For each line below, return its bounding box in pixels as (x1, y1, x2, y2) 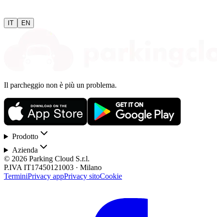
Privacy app (28, 172, 64, 181)
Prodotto (12, 132, 38, 141)
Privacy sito (64, 172, 100, 181)
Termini (4, 172, 28, 181)
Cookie (100, 172, 122, 181)
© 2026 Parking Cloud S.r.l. (4, 155, 90, 163)
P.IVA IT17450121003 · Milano (4, 163, 102, 172)
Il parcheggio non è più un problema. (4, 81, 117, 90)
